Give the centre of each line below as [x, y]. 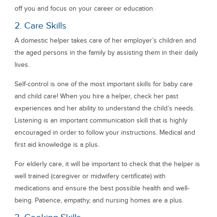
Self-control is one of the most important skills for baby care [104, 84]
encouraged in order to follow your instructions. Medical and [105, 132]
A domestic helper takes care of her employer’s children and [105, 40]
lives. [22, 65]
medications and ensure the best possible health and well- [102, 188]
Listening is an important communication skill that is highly [101, 120]
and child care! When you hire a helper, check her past [96, 96]
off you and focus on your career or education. [85, 8]
